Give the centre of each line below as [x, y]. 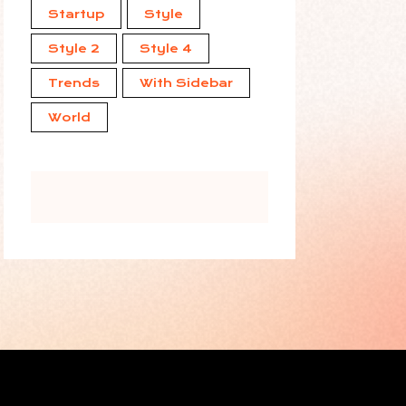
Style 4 [165, 48]
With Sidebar [186, 82]
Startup [76, 14]
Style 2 [73, 48]
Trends [73, 82]
